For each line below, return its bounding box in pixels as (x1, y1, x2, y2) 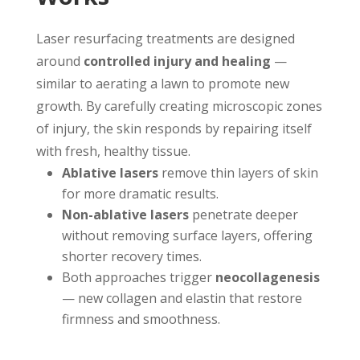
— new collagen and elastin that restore (61, 289, 302, 307)
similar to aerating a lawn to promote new (35, 75, 289, 92)
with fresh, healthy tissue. (35, 142, 190, 160)
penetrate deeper (188, 206, 298, 223)
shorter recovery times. (61, 247, 202, 265)
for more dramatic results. (61, 185, 219, 202)
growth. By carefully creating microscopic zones (35, 97, 322, 115)
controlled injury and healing (83, 52, 271, 70)
